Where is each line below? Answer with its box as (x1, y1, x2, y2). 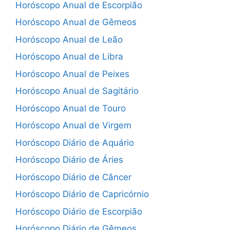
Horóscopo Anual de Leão (15, 34, 123, 45)
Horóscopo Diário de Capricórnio (15, 189, 149, 199)
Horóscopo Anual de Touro (15, 103, 126, 113)
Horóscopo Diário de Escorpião (15, 206, 142, 217)
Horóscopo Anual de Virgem (15, 120, 131, 130)
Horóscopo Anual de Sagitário (15, 86, 139, 96)
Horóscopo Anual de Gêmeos (15, 17, 137, 27)
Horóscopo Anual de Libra (15, 51, 123, 62)
